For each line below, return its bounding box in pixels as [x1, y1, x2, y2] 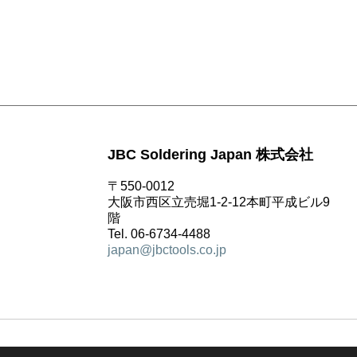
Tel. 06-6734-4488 [108, 227, 211, 241]
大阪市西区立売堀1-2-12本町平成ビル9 [108, 195, 331, 209]
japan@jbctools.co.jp [108, 243, 227, 257]
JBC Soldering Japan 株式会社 [108, 147, 314, 163]
